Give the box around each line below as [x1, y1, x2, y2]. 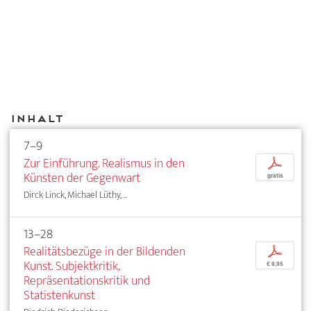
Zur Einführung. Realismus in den [24, 153, 185, 175]
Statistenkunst [24, 285, 95, 307]
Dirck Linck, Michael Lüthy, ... [24, 187, 127, 203]
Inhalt [10, 112, 63, 124]
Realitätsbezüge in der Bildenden [24, 241, 185, 263]
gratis [267, 171, 283, 180]
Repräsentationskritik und [24, 270, 150, 292]
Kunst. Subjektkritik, [24, 255, 119, 278]
